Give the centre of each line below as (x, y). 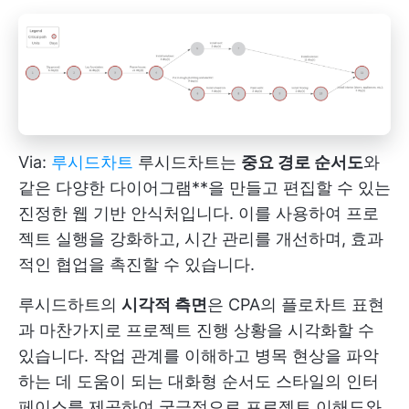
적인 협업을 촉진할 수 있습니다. (136, 264)
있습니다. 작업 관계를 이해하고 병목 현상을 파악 (199, 355)
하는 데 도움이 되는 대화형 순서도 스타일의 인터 (199, 381)
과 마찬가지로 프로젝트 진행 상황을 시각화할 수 (196, 330)
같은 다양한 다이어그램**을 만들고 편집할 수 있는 (204, 187)
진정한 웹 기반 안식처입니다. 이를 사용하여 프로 (199, 213)
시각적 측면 (164, 304)
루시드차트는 (187, 162)
